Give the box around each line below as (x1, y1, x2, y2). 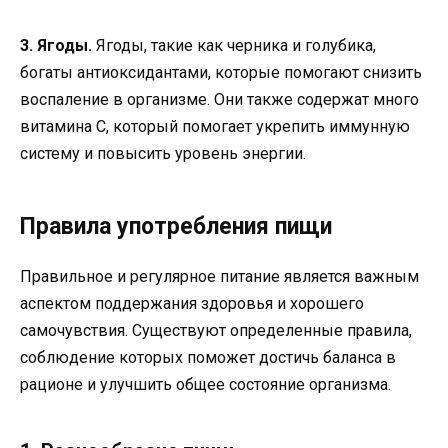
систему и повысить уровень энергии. (20, 143, 306, 163)
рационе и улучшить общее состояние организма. (20, 374, 391, 394)
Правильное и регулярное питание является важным (20, 266, 419, 286)
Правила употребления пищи (20, 212, 332, 240)
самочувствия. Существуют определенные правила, (20, 320, 412, 340)
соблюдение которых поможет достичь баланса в (20, 347, 396, 367)
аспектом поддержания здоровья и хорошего (20, 293, 364, 313)
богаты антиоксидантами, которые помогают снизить (20, 62, 422, 82)
